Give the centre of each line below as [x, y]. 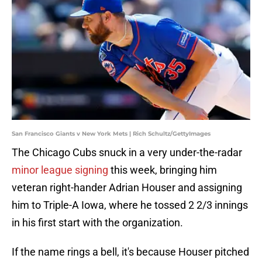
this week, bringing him [163, 170]
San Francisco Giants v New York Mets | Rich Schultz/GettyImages [111, 134]
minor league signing [60, 170]
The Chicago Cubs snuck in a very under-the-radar [127, 153]
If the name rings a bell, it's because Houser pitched [130, 252]
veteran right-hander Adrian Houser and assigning [127, 188]
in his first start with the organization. [97, 223]
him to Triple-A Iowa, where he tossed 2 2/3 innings [130, 205]
